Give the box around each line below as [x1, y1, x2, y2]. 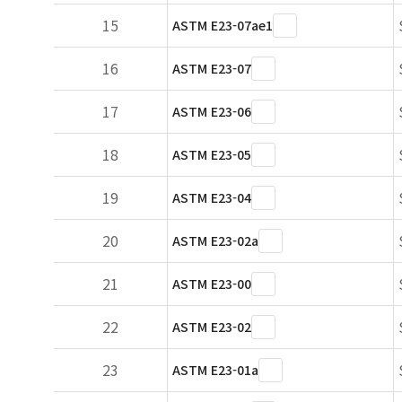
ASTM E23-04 [172, 188, 251, 206]
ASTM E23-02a [172, 232, 258, 249]
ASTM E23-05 [172, 145, 251, 163]
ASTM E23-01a [172, 361, 258, 379]
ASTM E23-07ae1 [172, 16, 273, 34]
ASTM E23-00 [172, 275, 251, 293]
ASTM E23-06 [172, 102, 251, 120]
